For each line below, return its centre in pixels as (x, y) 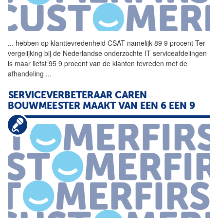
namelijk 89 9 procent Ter (165, 43)
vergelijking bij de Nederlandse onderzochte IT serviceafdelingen (107, 53)
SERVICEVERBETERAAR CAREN (77, 96)
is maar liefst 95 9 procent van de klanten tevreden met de (98, 63)
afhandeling (27, 73)
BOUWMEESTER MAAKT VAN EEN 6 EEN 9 (101, 106)
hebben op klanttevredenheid (61, 43)
